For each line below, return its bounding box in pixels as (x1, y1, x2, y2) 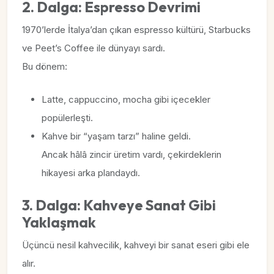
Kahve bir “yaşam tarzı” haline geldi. (42, 130, 191, 142)
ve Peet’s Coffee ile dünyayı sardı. (22, 42, 165, 54)
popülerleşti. (42, 112, 93, 124)
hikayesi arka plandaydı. (42, 167, 140, 179)
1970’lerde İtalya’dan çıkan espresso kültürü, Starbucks (22, 24, 251, 35)
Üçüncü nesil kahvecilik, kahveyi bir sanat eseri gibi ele (22, 239, 250, 251)
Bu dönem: (22, 61, 67, 72)
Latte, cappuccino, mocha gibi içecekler (42, 94, 210, 105)
